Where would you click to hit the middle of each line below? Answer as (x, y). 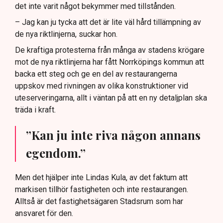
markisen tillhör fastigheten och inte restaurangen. (102, 190)
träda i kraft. (35, 110)
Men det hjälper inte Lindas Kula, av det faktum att (101, 178)
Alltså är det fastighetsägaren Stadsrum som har (99, 202)
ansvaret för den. (44, 214)
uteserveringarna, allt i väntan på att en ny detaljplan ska (111, 98)
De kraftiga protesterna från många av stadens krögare (110, 50)
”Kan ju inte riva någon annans (113, 135)
